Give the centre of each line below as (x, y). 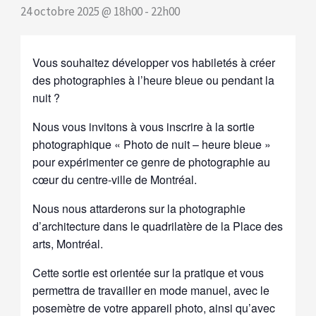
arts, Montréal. (68, 243)
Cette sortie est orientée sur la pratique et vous (148, 272)
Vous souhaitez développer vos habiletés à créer (154, 62)
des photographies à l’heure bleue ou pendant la (154, 80)
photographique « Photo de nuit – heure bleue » (152, 144)
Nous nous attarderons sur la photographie (139, 208)
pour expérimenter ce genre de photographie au (152, 162)
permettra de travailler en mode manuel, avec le (151, 290)
